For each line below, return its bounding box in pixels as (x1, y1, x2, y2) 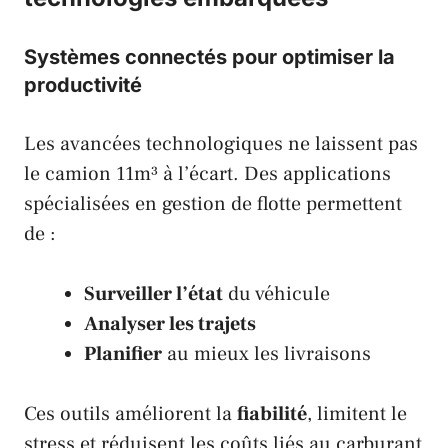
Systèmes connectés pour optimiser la (24, 44, 395, 69)
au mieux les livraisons (162, 340, 371, 367)
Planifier (84, 340, 162, 367)
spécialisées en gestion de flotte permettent (24, 190, 402, 217)
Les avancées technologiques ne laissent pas (24, 130, 418, 157)
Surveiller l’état (84, 280, 223, 307)
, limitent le (307, 400, 407, 427)
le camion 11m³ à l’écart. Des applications (24, 160, 391, 187)
